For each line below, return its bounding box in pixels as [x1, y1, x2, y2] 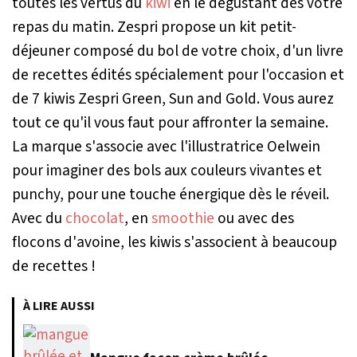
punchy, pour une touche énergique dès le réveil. [12, 183, 329, 206]
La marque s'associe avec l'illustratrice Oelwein [12, 135, 320, 159]
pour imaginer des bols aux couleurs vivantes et [12, 159, 322, 182]
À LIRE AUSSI [23, 297, 95, 316]
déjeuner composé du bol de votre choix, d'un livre [12, 40, 343, 63]
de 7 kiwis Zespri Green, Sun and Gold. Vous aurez [12, 88, 334, 111]
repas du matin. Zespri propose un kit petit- [12, 16, 296, 39]
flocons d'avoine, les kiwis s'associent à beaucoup [12, 231, 337, 254]
